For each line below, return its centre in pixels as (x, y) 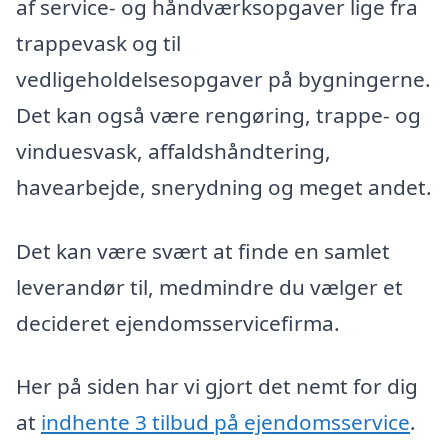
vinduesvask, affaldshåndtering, (173, 150)
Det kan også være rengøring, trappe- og (218, 114)
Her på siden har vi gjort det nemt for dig (217, 386)
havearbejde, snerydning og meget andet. (224, 186)
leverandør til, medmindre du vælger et (209, 286)
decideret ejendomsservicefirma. (178, 322)
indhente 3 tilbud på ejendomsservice (225, 422)
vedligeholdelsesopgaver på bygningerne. (223, 78)
